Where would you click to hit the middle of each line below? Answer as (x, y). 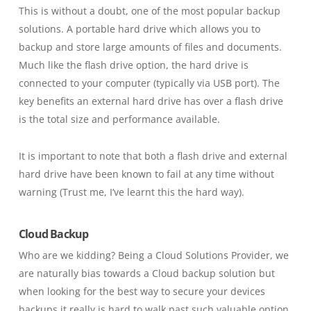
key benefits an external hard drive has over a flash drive (151, 101)
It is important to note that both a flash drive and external (153, 156)
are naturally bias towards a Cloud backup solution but (146, 273)
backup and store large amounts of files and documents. (150, 47)
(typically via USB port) (205, 83)
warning (39, 192)
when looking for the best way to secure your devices (142, 291)
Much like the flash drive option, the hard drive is (133, 65)
